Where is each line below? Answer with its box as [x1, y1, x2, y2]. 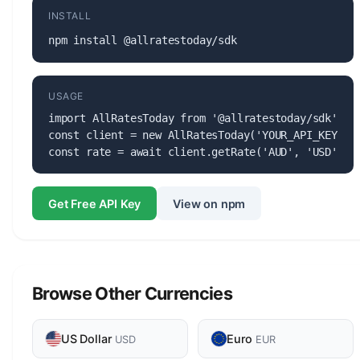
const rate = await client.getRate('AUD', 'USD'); [48, 145, 350, 158]
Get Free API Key [48, 196, 141, 211]
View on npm [173, 196, 246, 211]
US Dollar [61, 332, 116, 346]
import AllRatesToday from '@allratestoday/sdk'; [48, 111, 344, 125]
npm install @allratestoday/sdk [48, 33, 237, 47]
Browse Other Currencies [32, 283, 233, 305]
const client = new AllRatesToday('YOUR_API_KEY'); [48, 128, 357, 141]
